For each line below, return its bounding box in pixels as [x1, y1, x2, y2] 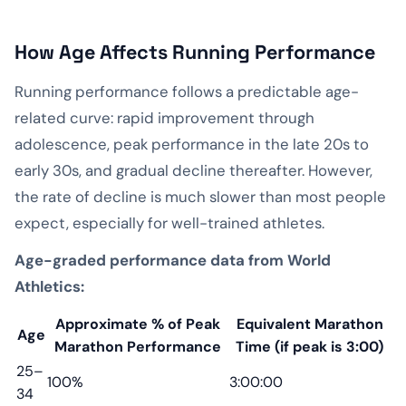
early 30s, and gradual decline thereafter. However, [14, 159, 372, 180]
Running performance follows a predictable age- [14, 81, 359, 101]
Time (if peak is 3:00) [236, 336, 383, 356]
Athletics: [14, 275, 84, 296]
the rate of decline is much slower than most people [14, 186, 386, 207]
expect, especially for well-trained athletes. [14, 212, 324, 233]
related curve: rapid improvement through [14, 107, 314, 128]
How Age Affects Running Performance [14, 39, 375, 64]
